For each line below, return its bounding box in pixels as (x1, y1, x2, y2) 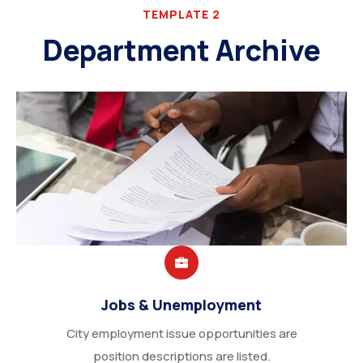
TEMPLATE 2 (143, 6, 220, 22)
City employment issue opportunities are (66, 325, 297, 342)
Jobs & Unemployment (101, 295, 262, 314)
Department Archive (42, 31, 321, 70)
